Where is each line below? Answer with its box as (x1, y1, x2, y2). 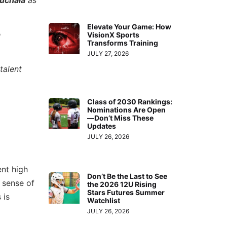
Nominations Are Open (87, 105, 166, 114)
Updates (87, 121, 117, 130)
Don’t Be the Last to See (87, 172, 168, 181)
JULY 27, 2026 (87, 50, 129, 58)
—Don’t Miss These (87, 113, 154, 122)
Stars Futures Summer (87, 188, 165, 197)
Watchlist (87, 196, 121, 205)
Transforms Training (87, 39, 159, 48)
